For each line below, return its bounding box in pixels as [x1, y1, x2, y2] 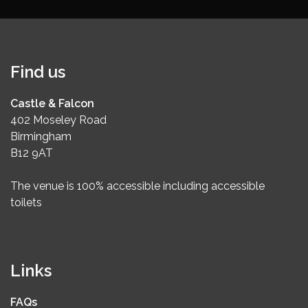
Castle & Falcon [10, 97, 94, 111]
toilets [10, 196, 42, 210]
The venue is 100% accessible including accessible [10, 179, 265, 193]
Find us [10, 62, 65, 82]
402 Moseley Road [10, 113, 107, 127]
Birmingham [10, 130, 71, 144]
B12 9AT [10, 146, 53, 160]
